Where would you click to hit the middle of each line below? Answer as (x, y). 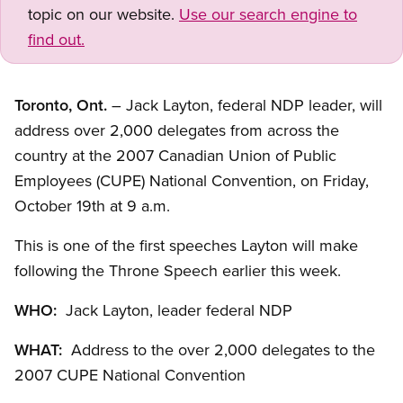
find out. (56, 40)
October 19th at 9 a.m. (92, 206)
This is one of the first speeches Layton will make (186, 246)
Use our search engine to (268, 14)
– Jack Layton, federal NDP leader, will (247, 105)
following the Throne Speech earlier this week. (178, 271)
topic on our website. (103, 14)
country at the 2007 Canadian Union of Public (175, 156)
